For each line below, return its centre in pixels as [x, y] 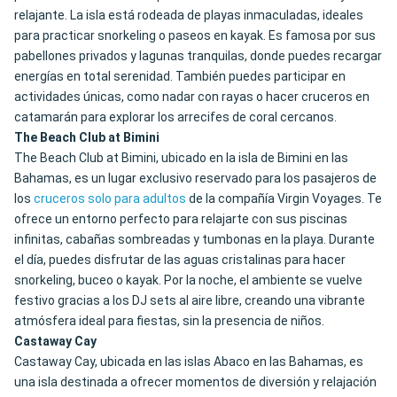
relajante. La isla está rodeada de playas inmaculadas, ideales [189, 16]
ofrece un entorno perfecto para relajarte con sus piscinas [181, 219]
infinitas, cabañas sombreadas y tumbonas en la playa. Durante [195, 240]
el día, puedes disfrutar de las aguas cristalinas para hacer [180, 260]
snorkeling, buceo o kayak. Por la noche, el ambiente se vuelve [188, 280]
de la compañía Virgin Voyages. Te [284, 199]
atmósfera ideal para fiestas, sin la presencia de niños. [169, 321]
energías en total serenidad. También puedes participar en [180, 77]
